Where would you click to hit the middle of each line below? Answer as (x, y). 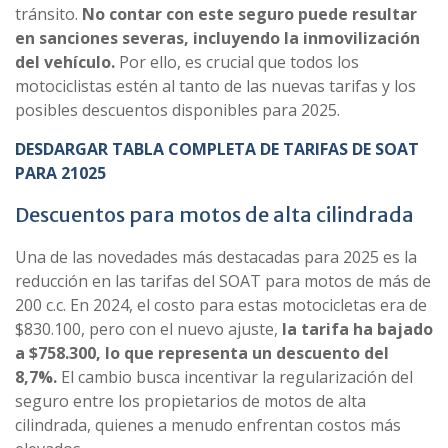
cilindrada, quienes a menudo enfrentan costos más (208, 425)
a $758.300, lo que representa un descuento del (202, 353)
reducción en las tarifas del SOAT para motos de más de (223, 281)
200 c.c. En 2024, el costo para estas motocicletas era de (221, 305)
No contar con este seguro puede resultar (249, 14)
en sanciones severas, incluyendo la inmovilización (217, 38)
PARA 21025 (62, 173)
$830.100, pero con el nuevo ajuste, (148, 329)
